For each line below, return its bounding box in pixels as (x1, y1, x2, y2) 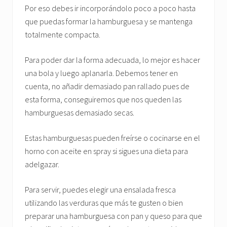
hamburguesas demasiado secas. (25, 107, 134, 118)
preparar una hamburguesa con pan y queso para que (25, 211, 202, 221)
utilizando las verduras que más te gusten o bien (25, 198, 183, 208)
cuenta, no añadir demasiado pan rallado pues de (25, 81, 190, 91)
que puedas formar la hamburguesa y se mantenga (25, 16, 193, 26)
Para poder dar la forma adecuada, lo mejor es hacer (25, 55, 200, 65)
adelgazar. (25, 159, 59, 169)
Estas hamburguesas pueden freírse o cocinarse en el (25, 133, 200, 143)
